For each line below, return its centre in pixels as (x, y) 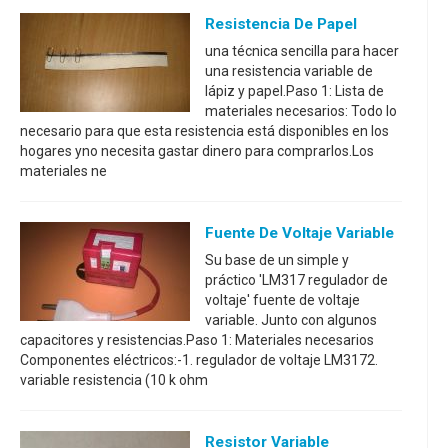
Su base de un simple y (277, 260)
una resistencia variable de (289, 71)
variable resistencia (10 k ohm (114, 380)
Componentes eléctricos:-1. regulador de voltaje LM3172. (199, 360)
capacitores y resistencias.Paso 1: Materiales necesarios (197, 340)
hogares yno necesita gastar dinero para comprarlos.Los (197, 151)
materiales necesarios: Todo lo (301, 111)
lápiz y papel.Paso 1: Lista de (294, 91)
